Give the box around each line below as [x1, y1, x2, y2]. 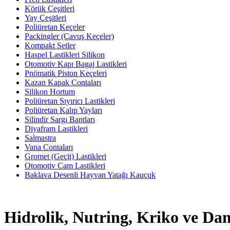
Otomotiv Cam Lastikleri [25, 161, 105, 170]
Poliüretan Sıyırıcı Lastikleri [25, 97, 115, 105]
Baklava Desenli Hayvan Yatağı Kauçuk [25, 170, 156, 179]
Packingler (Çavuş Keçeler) [25, 32, 114, 41]
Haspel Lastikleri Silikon [25, 50, 105, 59]
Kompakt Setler [25, 41, 75, 50]
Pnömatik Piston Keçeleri [25, 69, 107, 78]
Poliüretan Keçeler [25, 23, 85, 31]
